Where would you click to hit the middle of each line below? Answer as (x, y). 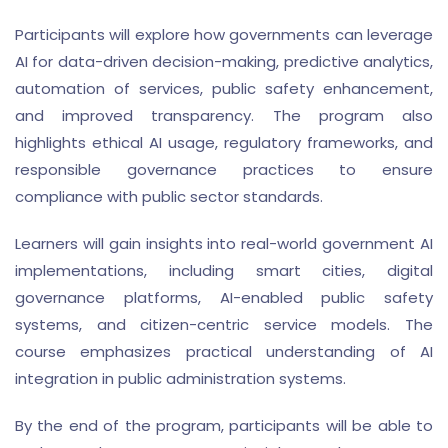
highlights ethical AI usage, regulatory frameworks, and (224, 142)
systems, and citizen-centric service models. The (224, 324)
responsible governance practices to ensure (224, 169)
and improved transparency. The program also (224, 115)
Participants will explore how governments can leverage (224, 34)
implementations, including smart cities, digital (224, 270)
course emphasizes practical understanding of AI (224, 351)
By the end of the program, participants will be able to (224, 425)
